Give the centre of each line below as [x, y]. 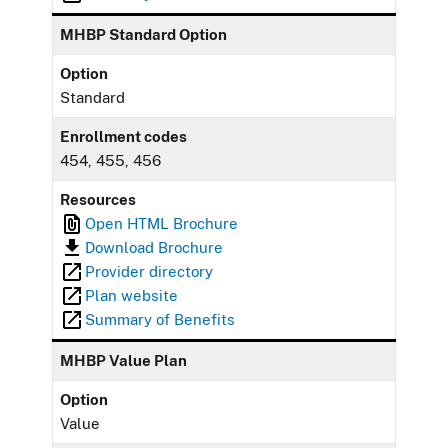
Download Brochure [154, 247]
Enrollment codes [124, 136]
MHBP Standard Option [144, 34]
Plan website [132, 295]
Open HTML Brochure [162, 223]
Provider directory [149, 271]
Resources [98, 199]
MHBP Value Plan [124, 360]
